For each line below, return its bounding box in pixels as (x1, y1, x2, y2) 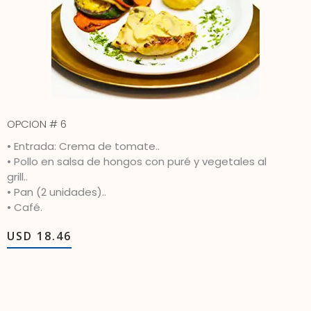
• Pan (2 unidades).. (7, 185, 106, 200)
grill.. (7, 169, 28, 185)
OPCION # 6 (7, 117, 67, 132)
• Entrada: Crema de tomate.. (7, 139, 160, 154)
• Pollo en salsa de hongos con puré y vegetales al (7, 154, 267, 169)
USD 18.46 (7, 228, 72, 244)
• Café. (7, 200, 42, 215)
